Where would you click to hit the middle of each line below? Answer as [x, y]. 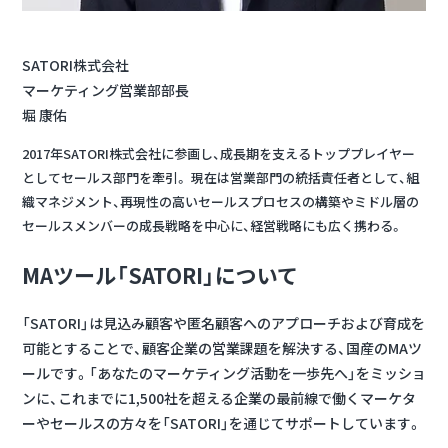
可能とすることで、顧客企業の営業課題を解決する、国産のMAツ [222, 348]
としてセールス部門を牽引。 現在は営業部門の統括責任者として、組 [220, 178]
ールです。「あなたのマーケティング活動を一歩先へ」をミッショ [224, 373]
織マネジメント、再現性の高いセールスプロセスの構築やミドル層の [220, 202]
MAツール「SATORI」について [160, 274]
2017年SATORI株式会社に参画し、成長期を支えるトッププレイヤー [218, 154]
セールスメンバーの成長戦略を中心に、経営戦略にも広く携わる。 [212, 226]
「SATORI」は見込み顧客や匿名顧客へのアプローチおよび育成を [223, 323]
